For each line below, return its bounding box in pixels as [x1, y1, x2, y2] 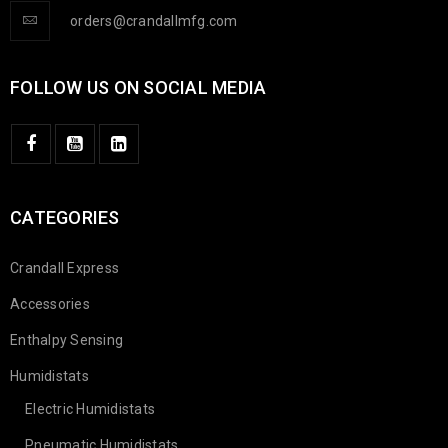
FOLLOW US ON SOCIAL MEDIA [10, 77, 267, 99]
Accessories [10, 296, 90, 313]
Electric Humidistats [25, 401, 155, 418]
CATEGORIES [10, 207, 120, 229]
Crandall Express [10, 260, 119, 277]
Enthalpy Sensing [10, 332, 123, 349]
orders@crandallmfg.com [70, 13, 238, 30]
